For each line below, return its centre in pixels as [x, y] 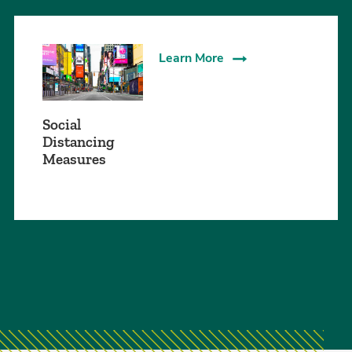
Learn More [191, 59]
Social [62, 125]
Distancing [79, 142]
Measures [74, 159]
